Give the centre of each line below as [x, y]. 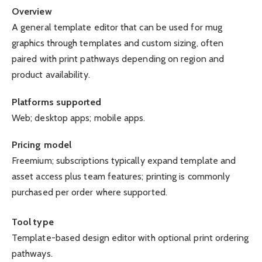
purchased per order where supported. [89, 192]
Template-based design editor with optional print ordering [130, 237]
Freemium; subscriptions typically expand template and [124, 160]
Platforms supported [57, 102]
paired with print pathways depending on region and [118, 59]
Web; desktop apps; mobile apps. [79, 118]
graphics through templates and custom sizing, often [118, 43]
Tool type [33, 222]
